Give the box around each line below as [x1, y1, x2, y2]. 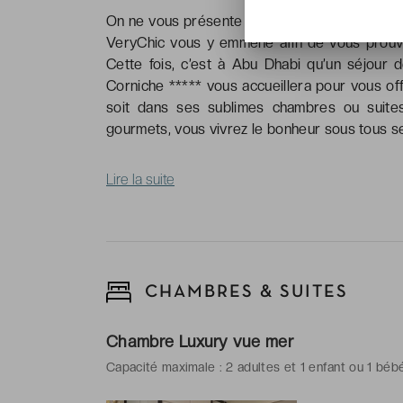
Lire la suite [106, 170, 175, 188]
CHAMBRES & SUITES [139, 283, 348, 300]
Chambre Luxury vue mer [106, 331, 294, 351]
